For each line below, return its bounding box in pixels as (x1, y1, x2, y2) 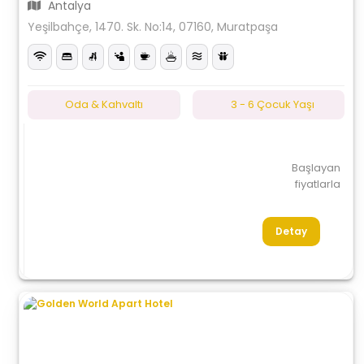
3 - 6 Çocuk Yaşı (230, 97, 314, 112)
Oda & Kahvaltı (64, 97, 143, 112)
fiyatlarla (294, 176, 340, 192)
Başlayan (291, 160, 340, 175)
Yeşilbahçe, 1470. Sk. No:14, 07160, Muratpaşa (28, 19, 279, 35)
